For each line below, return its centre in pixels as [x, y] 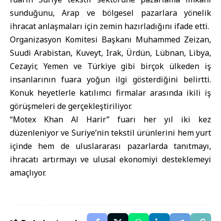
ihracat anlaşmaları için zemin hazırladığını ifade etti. [110, 26]
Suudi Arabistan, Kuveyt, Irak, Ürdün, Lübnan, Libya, [110, 53]
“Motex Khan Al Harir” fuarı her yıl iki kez [110, 119]
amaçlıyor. [28, 173]
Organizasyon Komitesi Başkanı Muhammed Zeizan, [110, 39]
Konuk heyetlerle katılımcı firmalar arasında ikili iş [110, 93]
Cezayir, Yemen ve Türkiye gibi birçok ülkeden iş [110, 66]
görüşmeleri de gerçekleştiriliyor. [71, 106]
